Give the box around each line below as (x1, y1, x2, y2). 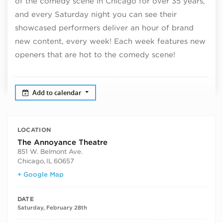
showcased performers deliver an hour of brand (15, 23, 194, 32)
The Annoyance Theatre (17, 138, 108, 147)
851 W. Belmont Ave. (17, 147, 83, 156)
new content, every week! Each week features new (15, 37, 206, 46)
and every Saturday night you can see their (15, 10, 177, 19)
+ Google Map (17, 170, 64, 178)
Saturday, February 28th (17, 204, 87, 211)
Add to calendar (32, 88, 84, 97)
